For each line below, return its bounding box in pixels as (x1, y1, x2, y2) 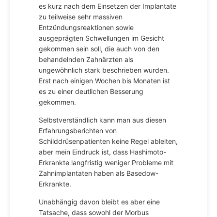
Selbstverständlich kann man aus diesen (39, 116, 166, 124)
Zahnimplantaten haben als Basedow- (39, 169, 158, 177)
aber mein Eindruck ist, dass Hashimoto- (39, 148, 166, 156)
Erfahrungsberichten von (39, 126, 117, 135)
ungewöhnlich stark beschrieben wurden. (39, 66, 169, 74)
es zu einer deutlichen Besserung (39, 87, 143, 95)
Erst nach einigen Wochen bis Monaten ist (39, 77, 170, 85)
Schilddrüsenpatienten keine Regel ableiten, (39, 137, 178, 145)
